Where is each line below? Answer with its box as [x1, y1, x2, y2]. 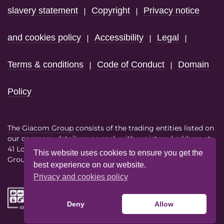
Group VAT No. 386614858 [7, 155, 98, 164]
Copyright [91, 5, 130, 16]
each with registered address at [99, 134, 211, 143]
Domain [178, 59, 209, 70]
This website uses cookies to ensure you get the [33, 148, 203, 157]
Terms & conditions [7, 59, 83, 70]
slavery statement [7, 5, 78, 16]
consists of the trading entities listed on [73, 123, 214, 133]
